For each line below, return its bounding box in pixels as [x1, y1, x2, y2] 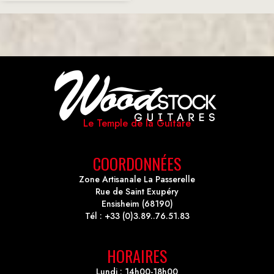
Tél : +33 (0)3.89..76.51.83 [84, 209, 190, 222]
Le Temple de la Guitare [83, 116, 191, 130]
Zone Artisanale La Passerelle [79, 172, 195, 185]
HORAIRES [107, 243, 167, 268]
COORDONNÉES [93, 151, 181, 176]
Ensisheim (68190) [101, 197, 173, 210]
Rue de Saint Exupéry [95, 185, 179, 198]
